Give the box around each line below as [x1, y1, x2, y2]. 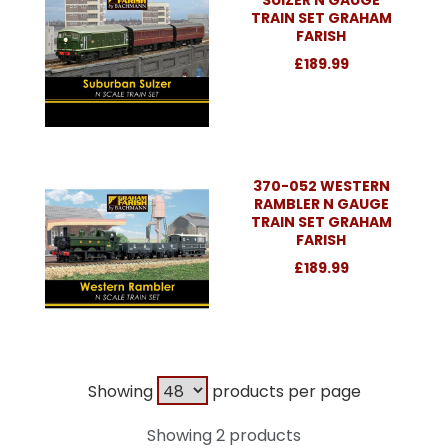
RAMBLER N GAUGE [253, 193, 389, 214]
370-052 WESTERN [252, 175, 390, 196]
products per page [207, 379, 361, 403]
